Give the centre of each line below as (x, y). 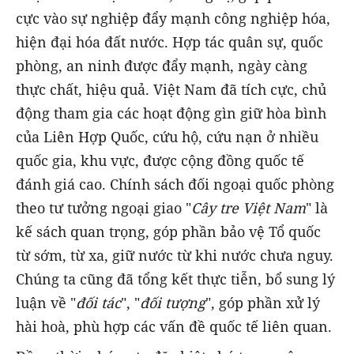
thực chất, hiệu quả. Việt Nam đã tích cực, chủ (171, 89)
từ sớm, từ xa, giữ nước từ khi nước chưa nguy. (175, 255)
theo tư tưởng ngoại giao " (104, 207)
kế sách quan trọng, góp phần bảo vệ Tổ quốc (168, 231)
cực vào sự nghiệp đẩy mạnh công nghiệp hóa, (173, 18)
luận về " (46, 302)
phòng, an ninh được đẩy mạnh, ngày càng (162, 65)
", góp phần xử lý (263, 302)
